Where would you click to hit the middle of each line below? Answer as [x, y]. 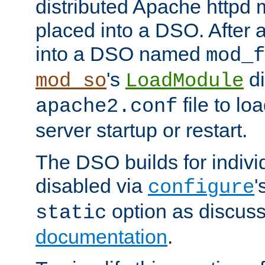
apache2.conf [106, 106]
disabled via [92, 185]
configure [201, 187]
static [71, 213]
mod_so [71, 81]
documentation [101, 236]
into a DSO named [121, 54]
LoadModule [185, 81]
